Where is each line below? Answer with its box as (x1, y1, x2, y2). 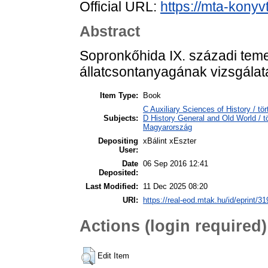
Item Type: (100, 90, 138, 100)
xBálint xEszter (143, 136, 196, 145)
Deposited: (99, 167, 138, 177)
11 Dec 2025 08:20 (143, 181, 208, 191)
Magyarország (143, 122, 192, 132)
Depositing (98, 136, 138, 145)
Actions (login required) (80, 217, 267, 236)
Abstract (80, 23, 140, 40)
